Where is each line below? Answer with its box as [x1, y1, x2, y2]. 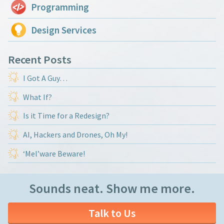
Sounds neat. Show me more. [29, 179, 195, 196]
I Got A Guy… [23, 72, 67, 83]
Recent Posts [8, 52, 71, 66]
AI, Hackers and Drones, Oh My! [23, 129, 127, 140]
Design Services [31, 23, 96, 36]
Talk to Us [88, 205, 135, 220]
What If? [23, 91, 52, 102]
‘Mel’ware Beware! [23, 148, 85, 158]
